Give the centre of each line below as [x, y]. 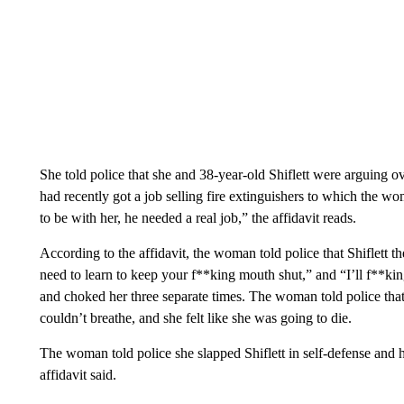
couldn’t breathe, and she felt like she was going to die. [195, 317]
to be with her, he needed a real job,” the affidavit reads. [197, 217]
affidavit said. [78, 374]
